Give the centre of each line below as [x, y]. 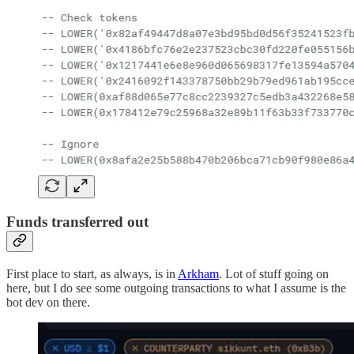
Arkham [198, 273]
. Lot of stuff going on [274, 273]
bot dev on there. [48, 302]
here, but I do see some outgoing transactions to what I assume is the [176, 288]
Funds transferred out [77, 222]
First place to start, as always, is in [92, 273]
